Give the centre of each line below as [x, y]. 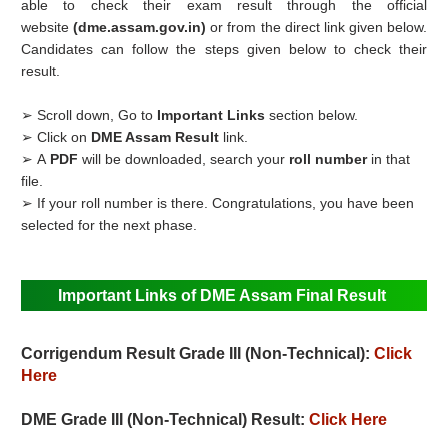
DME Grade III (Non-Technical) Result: [165, 420]
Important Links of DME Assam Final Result [221, 296]
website [47, 27]
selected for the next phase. [109, 225]
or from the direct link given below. [319, 27]
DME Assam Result [157, 137]
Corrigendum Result [100, 354]
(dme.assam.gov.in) [142, 27]
